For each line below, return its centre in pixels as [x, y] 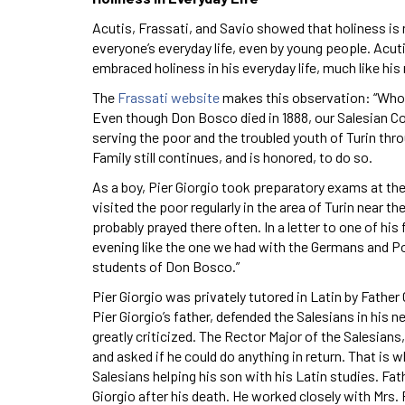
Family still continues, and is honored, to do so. [232, 156]
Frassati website [169, 97]
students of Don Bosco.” [166, 266]
